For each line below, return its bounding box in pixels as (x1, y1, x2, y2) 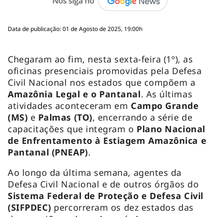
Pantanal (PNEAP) (8, 146, 88, 158)
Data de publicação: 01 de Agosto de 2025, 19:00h (8, 24, 142, 33)
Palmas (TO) (38, 111, 93, 123)
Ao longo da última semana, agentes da (8, 166, 182, 178)
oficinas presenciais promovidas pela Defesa (8, 64, 202, 77)
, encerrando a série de (92, 111, 193, 123)
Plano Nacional (137, 123, 205, 135)
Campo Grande (128, 99, 199, 111)
